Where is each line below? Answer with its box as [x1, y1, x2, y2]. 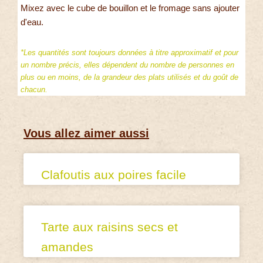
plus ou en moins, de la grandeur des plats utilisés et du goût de [21, 73, 238, 82]
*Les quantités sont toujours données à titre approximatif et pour [21, 48, 238, 58]
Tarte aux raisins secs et [41, 220, 178, 234]
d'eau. [21, 17, 43, 28]
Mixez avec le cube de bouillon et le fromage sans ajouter [21, 3, 240, 14]
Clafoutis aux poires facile [41, 167, 186, 181]
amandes [41, 240, 93, 254]
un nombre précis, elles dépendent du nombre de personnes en [21, 60, 234, 70]
